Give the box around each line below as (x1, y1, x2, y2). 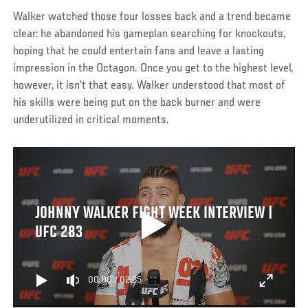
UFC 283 (34, 223, 82, 242)
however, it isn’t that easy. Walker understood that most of (13, 79, 286, 92)
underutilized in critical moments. (13, 113, 173, 126)
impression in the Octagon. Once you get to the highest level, (13, 62, 294, 75)
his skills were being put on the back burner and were (13, 96, 261, 109)
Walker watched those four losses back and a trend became (13, 10, 291, 23)
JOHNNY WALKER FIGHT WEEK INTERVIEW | (34, 204, 273, 223)
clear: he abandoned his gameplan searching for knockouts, (13, 27, 286, 41)
